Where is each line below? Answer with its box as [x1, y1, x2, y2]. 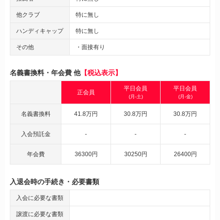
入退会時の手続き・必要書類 [10, 177, 99, 186]
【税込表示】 [81, 68, 122, 77]
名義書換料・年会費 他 [10, 68, 81, 77]
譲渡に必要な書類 [16, 210, 63, 218]
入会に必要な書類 [16, 194, 63, 201]
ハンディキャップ [16, 27, 63, 34]
